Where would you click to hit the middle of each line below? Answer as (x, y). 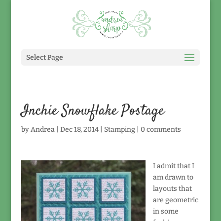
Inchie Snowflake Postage (92, 111)
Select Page (44, 57)
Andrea (42, 129)
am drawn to (173, 177)
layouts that (172, 189)
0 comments (161, 129)
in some (166, 211)
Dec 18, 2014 (79, 129)
